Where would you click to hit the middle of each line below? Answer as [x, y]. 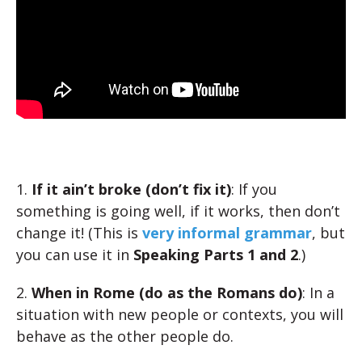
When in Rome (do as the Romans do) [167, 293]
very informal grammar [227, 233]
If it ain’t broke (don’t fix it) [131, 189]
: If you [254, 189]
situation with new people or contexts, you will [180, 314]
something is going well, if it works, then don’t [178, 211]
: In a [318, 293]
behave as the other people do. [125, 336]
